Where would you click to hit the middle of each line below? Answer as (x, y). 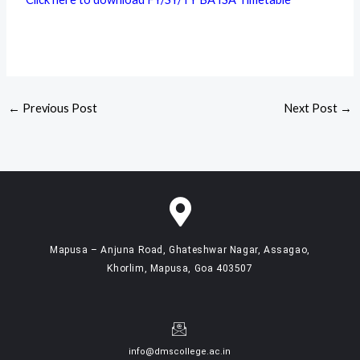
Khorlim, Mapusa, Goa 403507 (180, 269)
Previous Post (58, 108)
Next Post (312, 108)
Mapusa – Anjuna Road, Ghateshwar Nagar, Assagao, (180, 250)
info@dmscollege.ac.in (179, 352)
